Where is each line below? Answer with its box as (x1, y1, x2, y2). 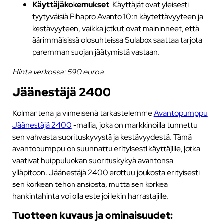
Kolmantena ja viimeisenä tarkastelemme (12, 108, 154, 119)
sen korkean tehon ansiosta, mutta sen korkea (12, 179, 168, 190)
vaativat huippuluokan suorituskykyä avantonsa (12, 155, 173, 166)
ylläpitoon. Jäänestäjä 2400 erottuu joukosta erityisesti (12, 167, 200, 178)
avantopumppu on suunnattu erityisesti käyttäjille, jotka (12, 143, 200, 154)
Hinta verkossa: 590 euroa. (12, 66, 105, 77)
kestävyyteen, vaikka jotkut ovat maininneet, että (32, 22, 199, 34)
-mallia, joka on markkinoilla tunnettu (71, 119, 198, 131)
